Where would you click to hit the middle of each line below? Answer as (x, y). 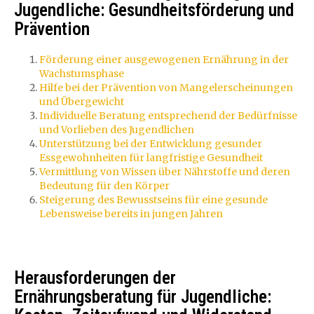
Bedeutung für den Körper (104, 185)
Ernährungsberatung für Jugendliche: (143, 297)
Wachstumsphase (82, 73)
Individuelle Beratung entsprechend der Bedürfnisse (168, 115)
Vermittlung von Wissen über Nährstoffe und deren (165, 171)
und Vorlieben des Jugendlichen (117, 129)
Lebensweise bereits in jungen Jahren (131, 213)
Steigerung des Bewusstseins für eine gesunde (153, 199)
